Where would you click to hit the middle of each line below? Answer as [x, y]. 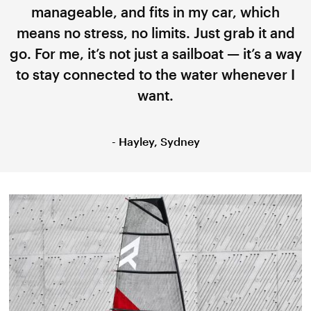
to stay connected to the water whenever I [155, 74]
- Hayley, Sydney [155, 141]
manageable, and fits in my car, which [155, 11]
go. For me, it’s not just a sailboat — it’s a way [155, 53]
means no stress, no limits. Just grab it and [155, 32]
